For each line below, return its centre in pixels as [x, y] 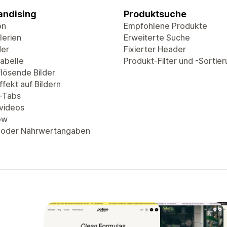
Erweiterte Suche [157, 37]
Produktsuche [155, 14]
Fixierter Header [155, 49]
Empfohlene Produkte [165, 26]
